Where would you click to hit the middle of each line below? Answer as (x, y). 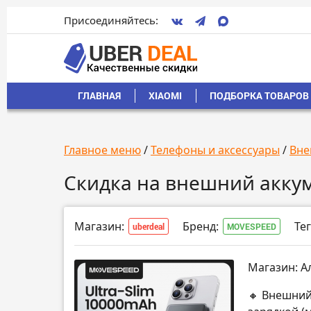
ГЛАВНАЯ (99, 96)
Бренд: (201, 227)
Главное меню (102, 150)
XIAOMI (165, 96)
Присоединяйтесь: (111, 20)
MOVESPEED (252, 227)
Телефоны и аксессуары (215, 150)
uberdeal (149, 227)
